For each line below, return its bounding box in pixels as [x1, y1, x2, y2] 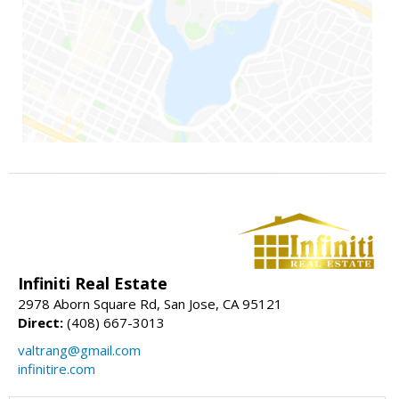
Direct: [18, 313, 63, 332]
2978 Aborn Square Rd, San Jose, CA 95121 [18, 295, 282, 313]
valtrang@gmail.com [18, 341, 141, 360]
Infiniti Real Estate [18, 273, 167, 295]
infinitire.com [18, 360, 95, 379]
